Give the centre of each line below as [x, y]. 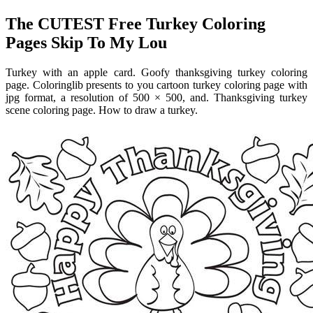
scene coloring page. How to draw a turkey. [102, 110]
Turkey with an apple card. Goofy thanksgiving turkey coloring [156, 72]
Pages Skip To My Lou [86, 42]
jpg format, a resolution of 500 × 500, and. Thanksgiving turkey [156, 97]
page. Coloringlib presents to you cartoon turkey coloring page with [156, 85]
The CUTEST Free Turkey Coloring [136, 23]
